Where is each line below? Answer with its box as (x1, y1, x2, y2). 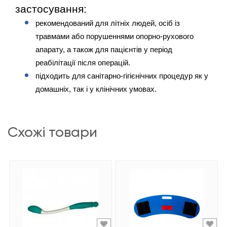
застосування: (15, 3, 87, 16)
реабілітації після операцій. (35, 59, 132, 67)
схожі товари (18, 124, 97, 141)
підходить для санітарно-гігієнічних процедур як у (35, 72, 208, 81)
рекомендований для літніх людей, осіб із (35, 19, 180, 28)
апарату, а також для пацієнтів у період (35, 46, 172, 54)
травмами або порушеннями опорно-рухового (35, 32, 194, 41)
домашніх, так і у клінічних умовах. (35, 85, 157, 94)
